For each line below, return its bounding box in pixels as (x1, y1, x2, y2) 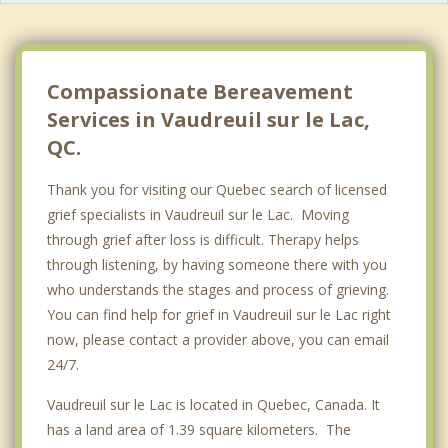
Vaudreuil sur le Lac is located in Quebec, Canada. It (47, 395, 380, 415)
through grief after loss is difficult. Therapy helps (47, 230, 359, 250)
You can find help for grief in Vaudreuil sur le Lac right (47, 305, 391, 325)
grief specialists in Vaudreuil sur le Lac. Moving (47, 205, 349, 225)
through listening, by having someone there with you (47, 255, 387, 275)
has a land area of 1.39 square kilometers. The (47, 420, 351, 440)
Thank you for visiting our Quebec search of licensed (47, 180, 387, 200)
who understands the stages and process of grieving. (47, 280, 389, 300)
